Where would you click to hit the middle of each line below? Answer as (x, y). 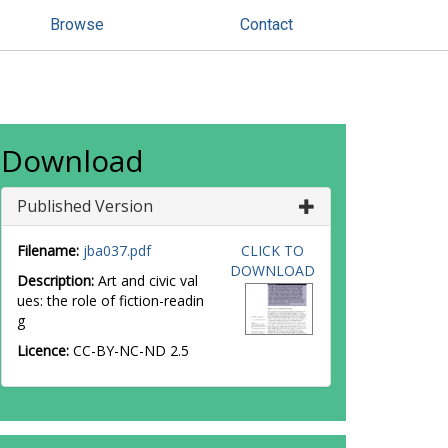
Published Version (85, 206)
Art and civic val (146, 280)
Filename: (48, 250)
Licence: (45, 350)
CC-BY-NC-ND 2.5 (131, 350)
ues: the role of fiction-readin (110, 300)
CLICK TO (272, 250)
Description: (55, 280)
